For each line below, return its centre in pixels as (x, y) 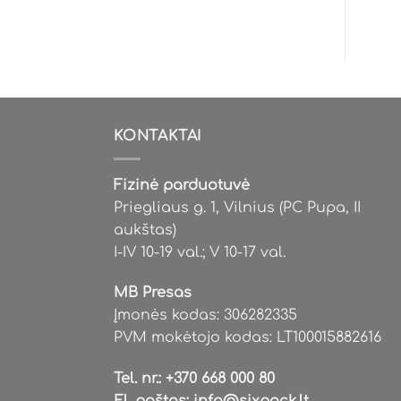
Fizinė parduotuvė (182, 185)
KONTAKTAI (158, 137)
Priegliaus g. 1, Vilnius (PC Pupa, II (237, 207)
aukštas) (145, 230)
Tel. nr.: (140, 379)
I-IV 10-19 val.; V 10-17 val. (200, 252)
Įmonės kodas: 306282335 (205, 316)
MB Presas (153, 293)
